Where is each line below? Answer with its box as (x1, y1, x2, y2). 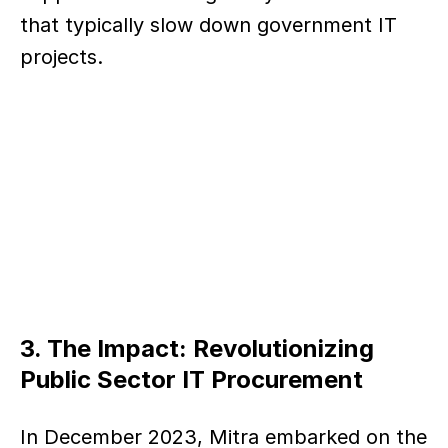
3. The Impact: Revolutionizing (20, 334, 374, 363)
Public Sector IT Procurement (20, 365, 363, 394)
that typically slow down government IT (20, 13, 397, 37)
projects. (20, 45, 103, 69)
